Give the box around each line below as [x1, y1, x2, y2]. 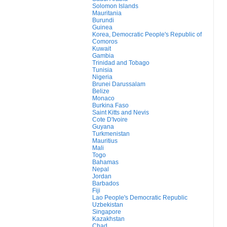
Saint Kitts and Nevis [92, 109, 149, 116]
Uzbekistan [92, 201, 123, 208]
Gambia [92, 52, 114, 59]
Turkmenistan [92, 130, 130, 137]
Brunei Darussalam [92, 81, 145, 88]
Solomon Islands [92, 3, 138, 10]
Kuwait [92, 45, 111, 52]
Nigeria [92, 73, 112, 81]
